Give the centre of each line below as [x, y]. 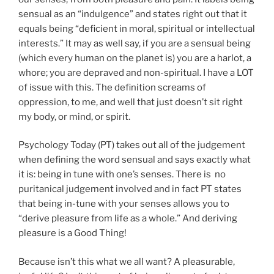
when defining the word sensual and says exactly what [135, 160]
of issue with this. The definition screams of [112, 87]
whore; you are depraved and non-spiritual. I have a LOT [136, 72]
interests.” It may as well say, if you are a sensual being [135, 43]
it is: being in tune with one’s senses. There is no [122, 174]
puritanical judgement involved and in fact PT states [130, 189]
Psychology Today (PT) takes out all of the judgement [132, 145]
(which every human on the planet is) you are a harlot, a [135, 58]
